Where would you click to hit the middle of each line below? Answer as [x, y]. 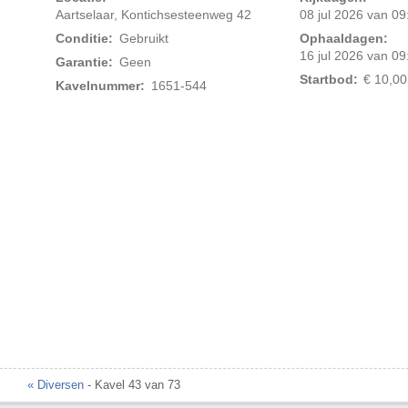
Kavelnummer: [101, 86]
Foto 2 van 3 [211, 136]
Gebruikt [143, 39]
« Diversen [56, 385]
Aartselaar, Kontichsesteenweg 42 [154, 15]
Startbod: [328, 80]
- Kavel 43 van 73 [132, 385]
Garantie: [85, 62]
